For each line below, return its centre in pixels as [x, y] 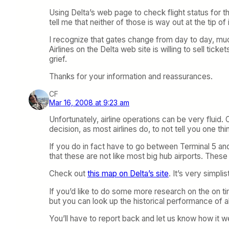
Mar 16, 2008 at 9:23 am [89, 102]
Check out [68, 174]
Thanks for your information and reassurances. [131, 77]
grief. [58, 59]
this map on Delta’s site [128, 174]
